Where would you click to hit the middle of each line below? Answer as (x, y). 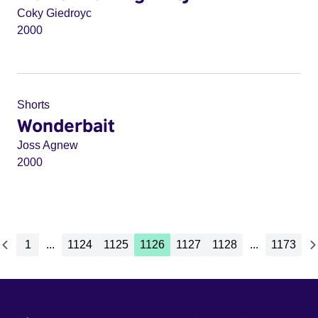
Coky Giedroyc (54, 13)
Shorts (33, 105)
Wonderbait (66, 125)
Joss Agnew (48, 145)
